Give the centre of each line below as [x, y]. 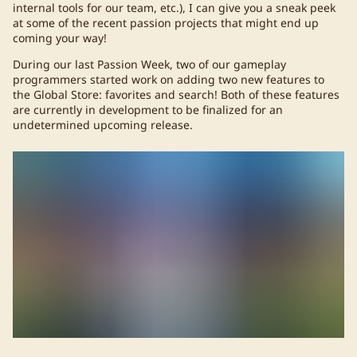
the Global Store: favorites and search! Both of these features [176, 95]
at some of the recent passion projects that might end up [166, 23]
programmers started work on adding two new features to [169, 80]
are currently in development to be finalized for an [148, 110]
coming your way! [60, 38]
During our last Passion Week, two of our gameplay [149, 65]
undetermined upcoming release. [103, 125]
